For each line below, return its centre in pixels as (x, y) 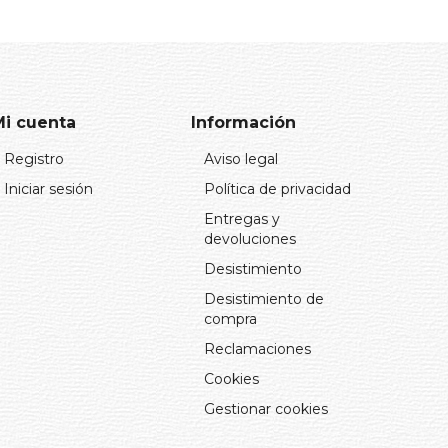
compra (230, 318)
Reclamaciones (257, 348)
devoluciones (250, 238)
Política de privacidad (277, 188)
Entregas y (242, 218)
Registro (34, 158)
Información (243, 122)
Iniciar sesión (48, 188)
